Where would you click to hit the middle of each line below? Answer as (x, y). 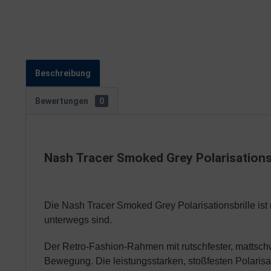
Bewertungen (63, 101)
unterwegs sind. (78, 220)
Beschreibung (63, 73)
